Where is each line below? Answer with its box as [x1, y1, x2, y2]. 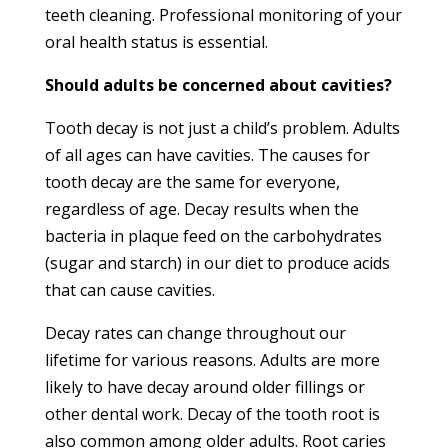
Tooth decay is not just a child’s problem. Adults [44, 116, 400, 139]
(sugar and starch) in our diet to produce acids [44, 251, 390, 274]
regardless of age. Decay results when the [44, 197, 359, 220]
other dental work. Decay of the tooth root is [44, 402, 380, 425]
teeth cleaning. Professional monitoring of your [44, 3, 402, 26]
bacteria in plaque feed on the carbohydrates [44, 224, 382, 247]
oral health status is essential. [44, 30, 268, 53]
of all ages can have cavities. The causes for [44, 143, 370, 166]
